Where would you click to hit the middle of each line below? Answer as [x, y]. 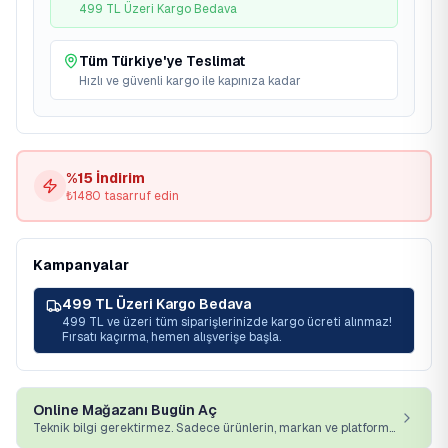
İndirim [119, 178]
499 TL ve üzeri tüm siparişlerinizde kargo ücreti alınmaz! [227, 322]
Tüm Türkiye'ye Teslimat [162, 61]
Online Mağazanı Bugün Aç [125, 410]
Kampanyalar [81, 265]
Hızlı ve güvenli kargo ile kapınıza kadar [190, 81]
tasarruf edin [140, 196]
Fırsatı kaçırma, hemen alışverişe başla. [171, 337]
